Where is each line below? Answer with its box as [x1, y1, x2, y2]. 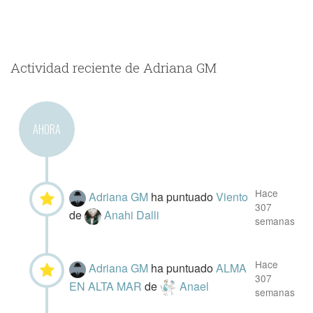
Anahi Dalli [104, 206, 160, 223]
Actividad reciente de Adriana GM [10, 59, 217, 76]
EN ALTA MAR [69, 277, 145, 294]
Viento [216, 189, 249, 205]
